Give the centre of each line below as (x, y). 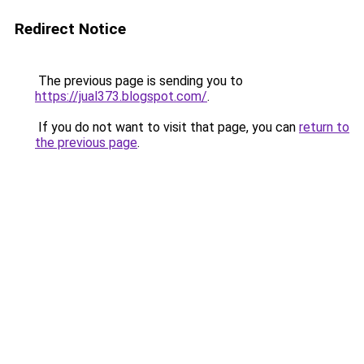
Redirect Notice (70, 29)
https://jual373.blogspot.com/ (121, 96)
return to (324, 127)
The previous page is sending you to (139, 81)
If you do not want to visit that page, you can (167, 127)
